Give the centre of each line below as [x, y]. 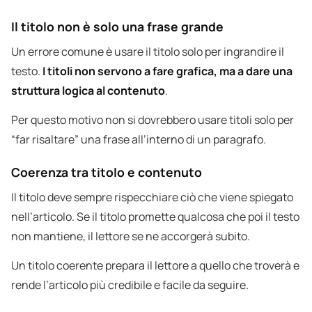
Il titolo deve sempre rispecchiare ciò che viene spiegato [152, 197]
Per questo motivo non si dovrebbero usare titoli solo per [153, 120]
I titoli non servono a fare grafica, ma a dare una [167, 71]
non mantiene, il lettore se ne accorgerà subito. [131, 236]
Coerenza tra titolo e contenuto [107, 172]
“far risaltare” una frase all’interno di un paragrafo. [139, 140]
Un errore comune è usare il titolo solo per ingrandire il [148, 52]
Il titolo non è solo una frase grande [117, 27]
